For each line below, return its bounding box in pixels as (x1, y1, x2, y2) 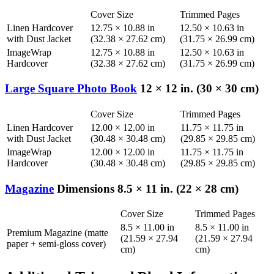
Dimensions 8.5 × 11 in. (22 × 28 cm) (54, 182, 239, 195)
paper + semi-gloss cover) (7, 239, 106, 250)
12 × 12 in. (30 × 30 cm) (137, 82, 259, 95)
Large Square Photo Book (5, 82, 137, 95)
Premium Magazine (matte (7, 228, 108, 239)
